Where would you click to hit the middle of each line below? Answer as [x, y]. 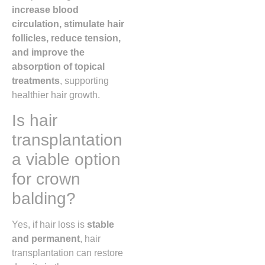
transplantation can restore [67, 253]
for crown [46, 179]
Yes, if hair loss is [49, 225]
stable [101, 225]
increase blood [45, 9]
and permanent [46, 239]
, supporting [84, 80]
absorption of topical [58, 66]
